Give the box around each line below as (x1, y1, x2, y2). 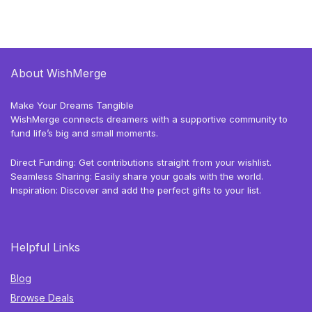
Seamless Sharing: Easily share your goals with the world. (10, 170, 263, 182)
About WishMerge (10, 65, 107, 80)
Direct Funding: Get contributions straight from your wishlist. (10, 156, 272, 168)
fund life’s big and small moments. (10, 127, 158, 139)
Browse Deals (10, 291, 74, 304)
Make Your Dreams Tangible (10, 99, 134, 111)
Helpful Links (10, 240, 80, 254)
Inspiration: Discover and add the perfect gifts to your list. (10, 184, 261, 196)
